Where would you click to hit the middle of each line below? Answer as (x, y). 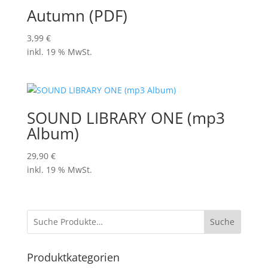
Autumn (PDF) (77, 16)
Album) (53, 134)
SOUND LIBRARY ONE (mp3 (126, 118)
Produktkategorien (73, 257)
